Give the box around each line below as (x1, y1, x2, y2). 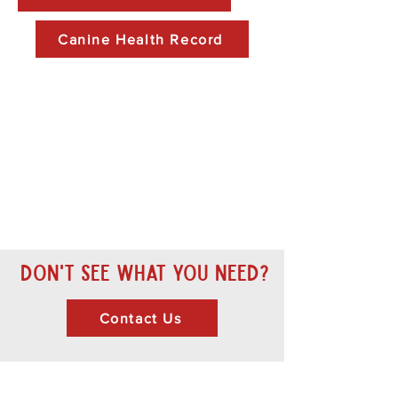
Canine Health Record (58, 31, 223, 47)
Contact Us (99, 310, 182, 326)
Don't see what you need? (20, 260, 269, 283)
